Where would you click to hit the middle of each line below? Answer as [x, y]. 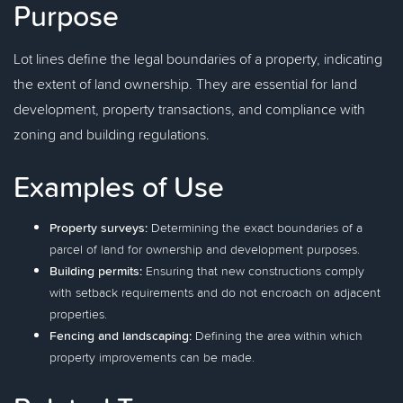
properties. [78, 314]
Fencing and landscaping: [121, 336]
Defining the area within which [277, 336]
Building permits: [96, 271]
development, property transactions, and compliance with [189, 109]
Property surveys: [99, 228]
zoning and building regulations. [112, 134]
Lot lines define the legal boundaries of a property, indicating [198, 58]
